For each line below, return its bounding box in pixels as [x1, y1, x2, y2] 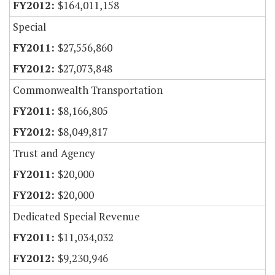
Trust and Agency [13, 146, 95, 161]
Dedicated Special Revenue [13, 209, 140, 224]
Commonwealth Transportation [13, 83, 163, 98]
